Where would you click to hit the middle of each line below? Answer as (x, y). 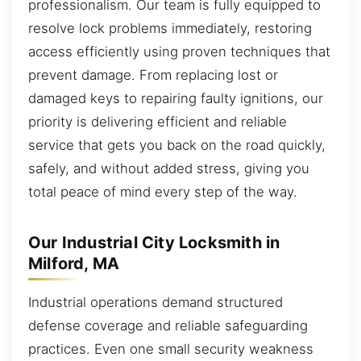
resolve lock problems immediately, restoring (170, 28)
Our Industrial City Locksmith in (154, 242)
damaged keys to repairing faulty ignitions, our (176, 98)
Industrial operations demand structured (156, 302)
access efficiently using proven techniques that (179, 51)
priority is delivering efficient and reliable (158, 121)
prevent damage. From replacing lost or (153, 75)
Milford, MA (74, 263)
